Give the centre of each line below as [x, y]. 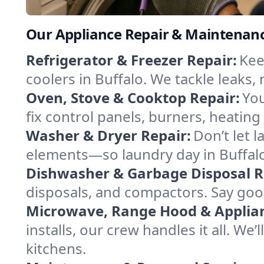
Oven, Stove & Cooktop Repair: [133, 98]
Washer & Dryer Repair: [108, 136]
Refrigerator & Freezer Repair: [131, 60]
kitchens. [56, 249]
